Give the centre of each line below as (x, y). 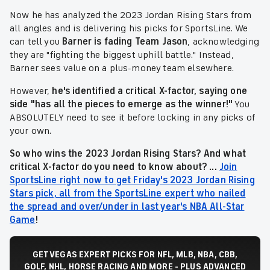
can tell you (36, 42)
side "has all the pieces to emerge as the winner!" (121, 105)
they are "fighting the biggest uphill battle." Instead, (122, 55)
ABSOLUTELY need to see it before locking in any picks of (132, 118)
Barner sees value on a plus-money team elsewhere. (122, 68)
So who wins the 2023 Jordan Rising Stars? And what (128, 154)
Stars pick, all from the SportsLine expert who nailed (128, 194)
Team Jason (161, 42)
